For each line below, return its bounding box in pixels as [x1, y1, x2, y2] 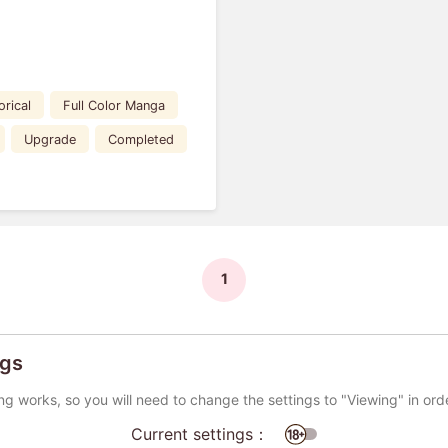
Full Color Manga [63, 97, 166, 113]
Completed [108, 131, 175, 147]
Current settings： [131, 423, 269, 444]
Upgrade [24, 131, 77, 147]
